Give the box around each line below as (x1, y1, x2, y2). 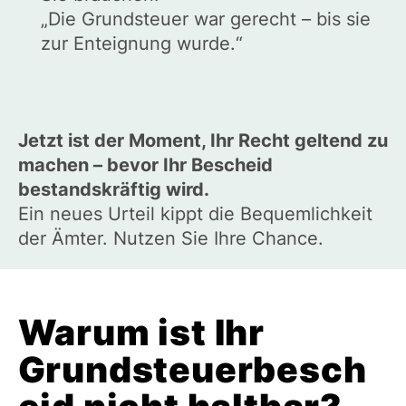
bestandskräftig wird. (17, 179, 209, 201)
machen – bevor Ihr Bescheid (17, 154, 273, 177)
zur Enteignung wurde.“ (40, 33, 243, 55)
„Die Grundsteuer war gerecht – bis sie (40, 8, 371, 31)
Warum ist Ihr (17, 310, 265, 354)
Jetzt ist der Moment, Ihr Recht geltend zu (17, 130, 388, 152)
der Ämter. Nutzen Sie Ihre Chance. (17, 227, 324, 250)
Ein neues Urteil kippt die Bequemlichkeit (17, 203, 372, 226)
